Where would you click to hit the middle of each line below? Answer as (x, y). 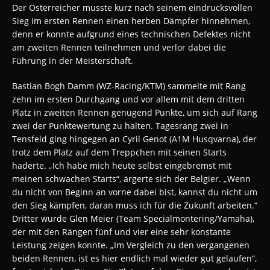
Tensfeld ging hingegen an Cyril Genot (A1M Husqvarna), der (134, 139)
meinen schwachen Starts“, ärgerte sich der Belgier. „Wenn (131, 178)
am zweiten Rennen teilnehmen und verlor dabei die (119, 47)
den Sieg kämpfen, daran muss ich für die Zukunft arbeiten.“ (135, 205)
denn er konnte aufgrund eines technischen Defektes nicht (131, 34)
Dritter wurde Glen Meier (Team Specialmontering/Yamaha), (133, 218)
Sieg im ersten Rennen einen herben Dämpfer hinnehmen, (131, 20)
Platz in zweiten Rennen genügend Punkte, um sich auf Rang (135, 112)
